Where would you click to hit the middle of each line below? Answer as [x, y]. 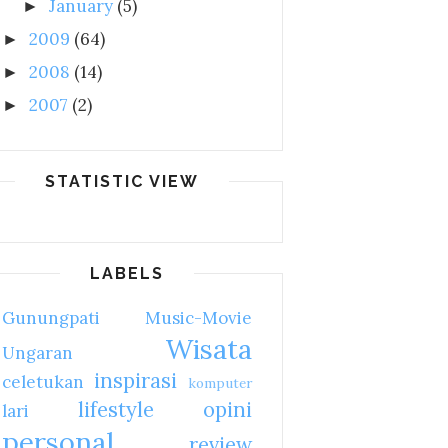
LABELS [127, 274]
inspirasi [135, 381]
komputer [220, 383]
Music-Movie [198, 318]
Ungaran [37, 353]
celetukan [43, 382]
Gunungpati [51, 318]
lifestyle [115, 410]
